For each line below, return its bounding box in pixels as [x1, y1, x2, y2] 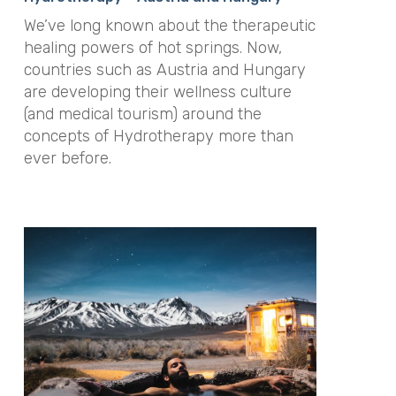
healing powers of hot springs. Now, [23, 38, 282, 58]
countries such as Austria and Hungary [23, 60, 306, 80]
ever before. [23, 148, 111, 169]
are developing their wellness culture [23, 82, 292, 103]
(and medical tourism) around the [23, 104, 262, 125]
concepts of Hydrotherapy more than [23, 126, 293, 147]
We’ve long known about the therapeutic [23, 16, 316, 36]
